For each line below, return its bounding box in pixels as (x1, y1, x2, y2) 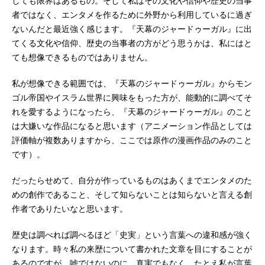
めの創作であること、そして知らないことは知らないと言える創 (12, 189, 252, 199)
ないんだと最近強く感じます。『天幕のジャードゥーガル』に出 (12, 24, 252, 34)
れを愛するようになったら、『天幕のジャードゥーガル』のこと (12, 106, 252, 117)
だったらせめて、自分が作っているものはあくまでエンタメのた (12, 175, 252, 185)
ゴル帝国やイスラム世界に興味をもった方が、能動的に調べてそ (12, 92, 252, 102)
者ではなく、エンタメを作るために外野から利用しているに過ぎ (12, 9, 252, 20)
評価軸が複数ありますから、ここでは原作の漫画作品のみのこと (12, 135, 252, 145)
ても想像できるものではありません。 (12, 52, 153, 62)
